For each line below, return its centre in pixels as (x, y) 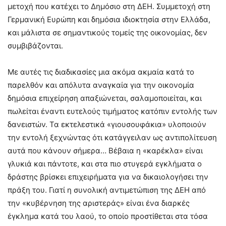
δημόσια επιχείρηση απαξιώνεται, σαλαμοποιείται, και (105, 98)
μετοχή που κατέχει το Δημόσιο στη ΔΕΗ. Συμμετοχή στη (109, 6)
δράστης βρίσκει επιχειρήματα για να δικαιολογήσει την (108, 177)
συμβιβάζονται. (35, 46)
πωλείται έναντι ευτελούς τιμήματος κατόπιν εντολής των (112, 111)
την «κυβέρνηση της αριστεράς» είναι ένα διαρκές (99, 203)
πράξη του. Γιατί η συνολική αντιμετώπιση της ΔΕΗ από (107, 190)
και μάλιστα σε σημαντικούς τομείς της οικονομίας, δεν (107, 33)
